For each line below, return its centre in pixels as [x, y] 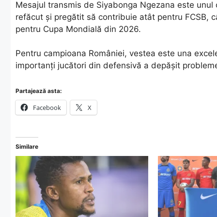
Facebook [47, 107]
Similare [27, 146]
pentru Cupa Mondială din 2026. [78, 29]
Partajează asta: [39, 91]
